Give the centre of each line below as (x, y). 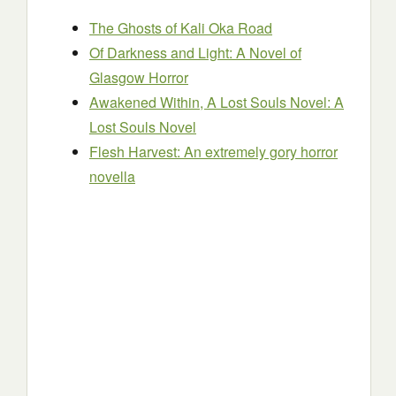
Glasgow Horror (139, 77)
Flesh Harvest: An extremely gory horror (213, 152)
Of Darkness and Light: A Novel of (195, 53)
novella (112, 176)
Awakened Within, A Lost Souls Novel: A (217, 102)
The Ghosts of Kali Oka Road (181, 28)
